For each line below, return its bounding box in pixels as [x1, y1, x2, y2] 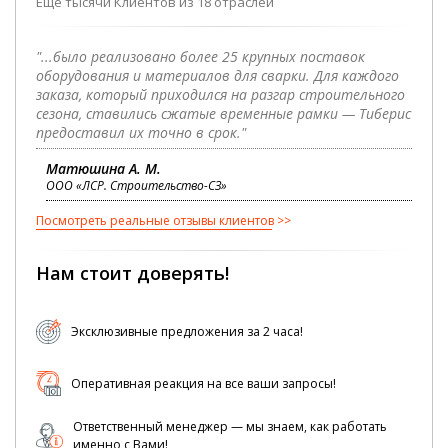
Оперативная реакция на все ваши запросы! [71, 374, 337, 392]
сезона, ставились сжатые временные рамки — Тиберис [36, 103, 411, 123]
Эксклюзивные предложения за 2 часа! [70, 322, 303, 340]
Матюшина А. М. [46, 158, 161, 178]
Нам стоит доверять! [36, 260, 229, 285]
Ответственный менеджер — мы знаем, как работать [72, 417, 387, 435]
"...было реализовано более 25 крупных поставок [36, 46, 365, 66]
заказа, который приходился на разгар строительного [36, 84, 405, 104]
